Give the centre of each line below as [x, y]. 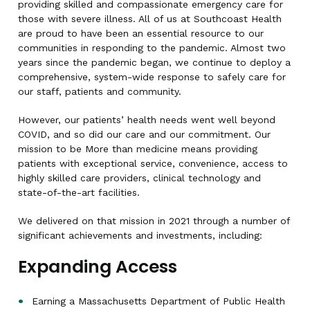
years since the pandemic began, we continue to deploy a [154, 62]
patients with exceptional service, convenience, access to [153, 163]
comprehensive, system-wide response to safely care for [152, 76]
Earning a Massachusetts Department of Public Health [158, 301]
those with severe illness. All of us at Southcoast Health [150, 18]
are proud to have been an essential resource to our [141, 33]
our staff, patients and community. [100, 91]
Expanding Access [98, 266]
